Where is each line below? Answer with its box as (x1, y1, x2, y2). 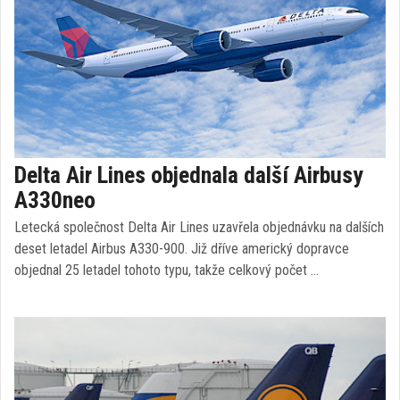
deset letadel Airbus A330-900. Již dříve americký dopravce (14, 240, 349, 257)
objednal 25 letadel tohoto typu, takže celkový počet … (14, 262, 319, 279)
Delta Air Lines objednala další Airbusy (14, 162, 363, 188)
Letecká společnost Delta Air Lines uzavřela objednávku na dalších (14, 219, 384, 236)
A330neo (14, 187, 96, 213)
